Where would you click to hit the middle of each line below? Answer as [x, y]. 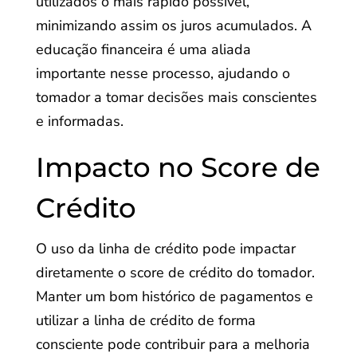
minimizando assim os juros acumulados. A [173, 25]
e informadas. [79, 121]
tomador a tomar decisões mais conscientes [176, 97]
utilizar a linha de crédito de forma [145, 320]
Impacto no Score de [178, 167]
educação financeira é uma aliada [143, 49]
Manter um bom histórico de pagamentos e [174, 296]
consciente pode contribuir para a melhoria [173, 344]
